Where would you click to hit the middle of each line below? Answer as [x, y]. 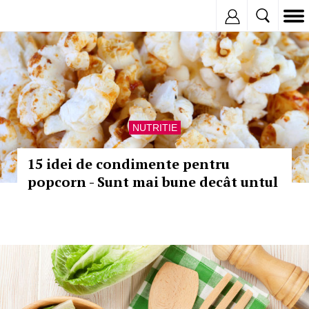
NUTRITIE [154, 128]
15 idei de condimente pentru [129, 164]
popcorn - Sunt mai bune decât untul [153, 182]
